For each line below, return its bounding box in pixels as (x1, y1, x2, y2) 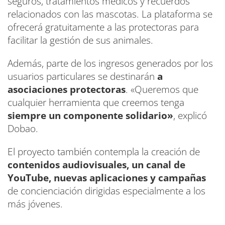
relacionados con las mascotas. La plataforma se (8, 8, 212, 21)
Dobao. (8, 122, 38, 136)
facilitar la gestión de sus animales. (8, 34, 153, 47)
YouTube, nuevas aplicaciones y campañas (8, 171, 206, 185)
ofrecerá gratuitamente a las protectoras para (8, 21, 199, 34)
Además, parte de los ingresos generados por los (8, 57, 213, 70)
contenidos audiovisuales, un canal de (8, 158, 185, 172)
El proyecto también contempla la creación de (8, 145, 200, 159)
